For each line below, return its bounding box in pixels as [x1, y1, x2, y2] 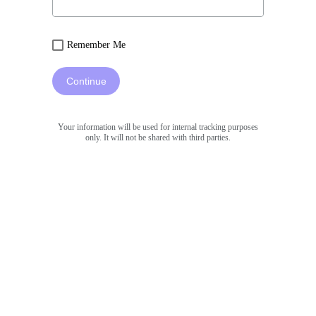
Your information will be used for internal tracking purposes [58, 122, 258, 132]
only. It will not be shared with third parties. [85, 133, 231, 142]
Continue [66, 75, 107, 87]
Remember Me [67, 39, 126, 50]
